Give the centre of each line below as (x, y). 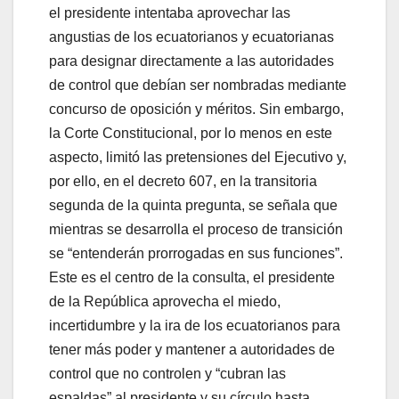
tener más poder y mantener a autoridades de (192, 349)
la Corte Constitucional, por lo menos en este (191, 133)
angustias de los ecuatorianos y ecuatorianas (191, 37)
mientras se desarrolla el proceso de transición (196, 229)
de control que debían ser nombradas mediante (198, 85)
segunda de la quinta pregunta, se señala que (193, 205)
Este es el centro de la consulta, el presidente (192, 277)
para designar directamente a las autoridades (191, 61)
